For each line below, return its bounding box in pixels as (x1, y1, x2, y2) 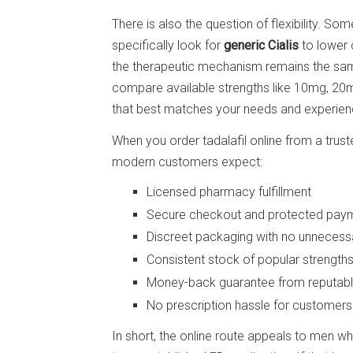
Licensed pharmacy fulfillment (147, 184, 311, 199)
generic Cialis (224, 38, 299, 54)
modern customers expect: (112, 154, 262, 169)
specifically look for (112, 38, 224, 54)
